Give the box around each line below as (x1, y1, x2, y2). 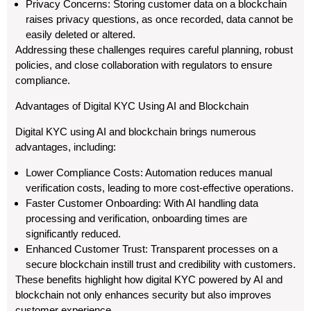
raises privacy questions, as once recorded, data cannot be (26, 13, 293, 25)
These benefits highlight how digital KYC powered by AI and (15, 274, 283, 285)
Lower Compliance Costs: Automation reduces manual (26, 167, 272, 178)
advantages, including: (15, 141, 116, 153)
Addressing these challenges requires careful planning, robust (15, 44, 293, 56)
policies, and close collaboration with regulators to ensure (15, 59, 272, 71)
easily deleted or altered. (26, 28, 135, 40)
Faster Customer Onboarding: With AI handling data (26, 197, 258, 209)
